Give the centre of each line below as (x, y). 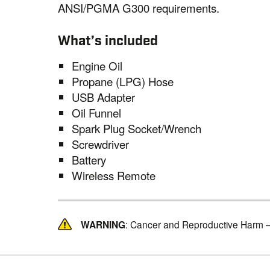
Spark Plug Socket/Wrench (136, 128)
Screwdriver (100, 144)
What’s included (108, 42)
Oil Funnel (96, 112)
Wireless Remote (113, 175)
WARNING (103, 224)
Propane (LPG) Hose (122, 81)
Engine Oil (97, 65)
